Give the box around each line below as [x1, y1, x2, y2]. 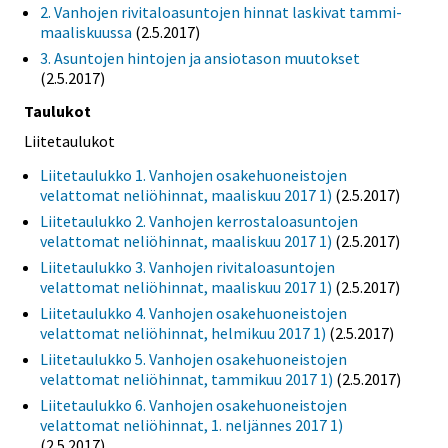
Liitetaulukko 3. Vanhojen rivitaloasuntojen [40, 257, 335, 278]
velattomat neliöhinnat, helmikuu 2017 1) [40, 323, 326, 344]
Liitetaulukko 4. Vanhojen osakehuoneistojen [40, 303, 347, 324]
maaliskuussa [40, 21, 132, 42]
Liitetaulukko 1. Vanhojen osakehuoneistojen [40, 165, 347, 186]
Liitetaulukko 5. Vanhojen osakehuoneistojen [40, 349, 347, 370]
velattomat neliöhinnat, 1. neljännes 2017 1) [40, 415, 343, 436]
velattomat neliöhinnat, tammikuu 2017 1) [40, 369, 333, 390]
